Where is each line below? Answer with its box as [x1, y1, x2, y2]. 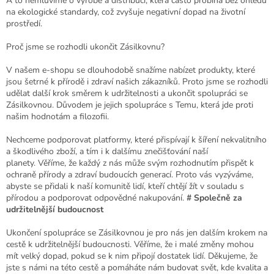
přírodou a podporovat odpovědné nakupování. [6, 191, 187, 204]
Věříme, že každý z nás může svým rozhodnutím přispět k [38, 157, 254, 169]
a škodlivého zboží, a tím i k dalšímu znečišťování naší [6, 145, 208, 157]
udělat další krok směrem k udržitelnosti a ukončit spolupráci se [6, 87, 248, 99]
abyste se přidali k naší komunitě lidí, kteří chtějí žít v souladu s [6, 180, 244, 192]
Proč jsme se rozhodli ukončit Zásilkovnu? [6, 40, 165, 53]
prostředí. [6, 17, 45, 29]
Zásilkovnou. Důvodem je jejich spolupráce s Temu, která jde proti [6, 98, 253, 111]
